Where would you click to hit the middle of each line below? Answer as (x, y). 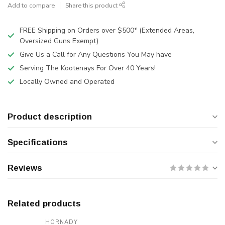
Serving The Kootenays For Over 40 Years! (88, 68)
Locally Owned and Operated (67, 82)
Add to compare (31, 5)
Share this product (92, 5)
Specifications (38, 142)
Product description (50, 117)
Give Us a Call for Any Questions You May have (96, 54)
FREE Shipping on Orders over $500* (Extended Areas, (107, 30)
